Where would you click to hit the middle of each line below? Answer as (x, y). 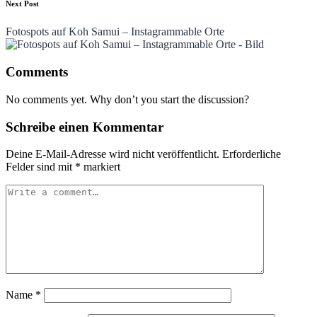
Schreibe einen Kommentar (85, 127)
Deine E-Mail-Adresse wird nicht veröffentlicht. (113, 154)
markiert (100, 167)
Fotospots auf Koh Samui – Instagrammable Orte (115, 32)
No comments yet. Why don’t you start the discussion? (127, 99)
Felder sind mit (40, 167)
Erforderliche (252, 154)
